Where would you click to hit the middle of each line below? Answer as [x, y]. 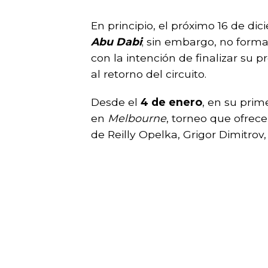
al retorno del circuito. [152, 74]
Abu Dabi [116, 41]
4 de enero [171, 102]
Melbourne [137, 118]
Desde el [116, 102]
